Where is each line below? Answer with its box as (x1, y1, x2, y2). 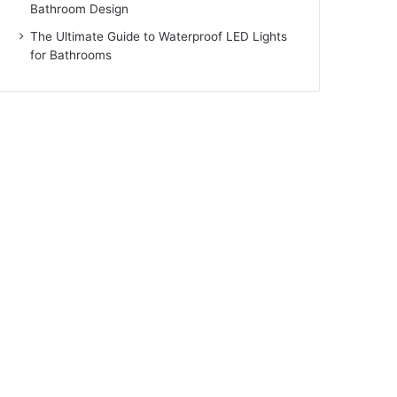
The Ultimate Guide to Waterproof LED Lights (30, 29, 288, 43)
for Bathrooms (30, 48, 113, 62)
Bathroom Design (30, 2, 129, 16)
